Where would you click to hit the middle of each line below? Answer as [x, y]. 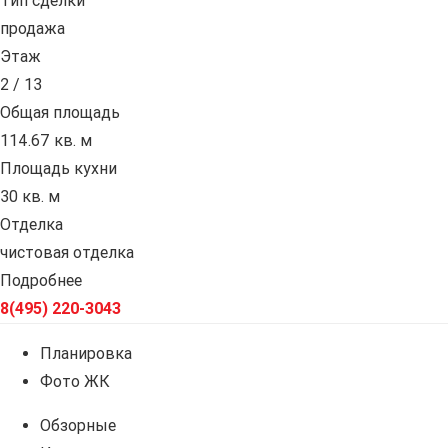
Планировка [86, 354]
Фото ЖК [75, 382]
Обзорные [78, 426]
